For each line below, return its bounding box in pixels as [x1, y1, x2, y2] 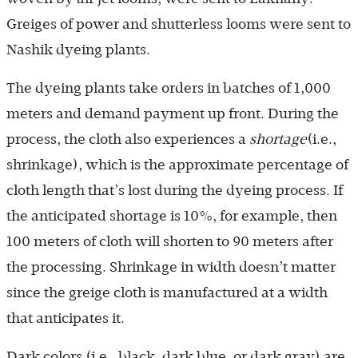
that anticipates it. [6, 309, 125, 326]
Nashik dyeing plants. [6, 41, 150, 58]
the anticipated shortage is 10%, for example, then [6, 207, 337, 224]
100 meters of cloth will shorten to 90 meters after [6, 233, 333, 249]
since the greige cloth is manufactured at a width [6, 284, 328, 300]
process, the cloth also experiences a [6, 130, 249, 147]
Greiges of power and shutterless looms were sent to [6, 15, 351, 32]
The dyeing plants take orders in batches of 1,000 [6, 79, 331, 96]
